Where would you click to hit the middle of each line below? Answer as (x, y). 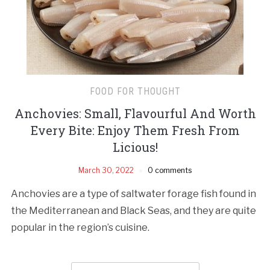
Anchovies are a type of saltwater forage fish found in (133, 193)
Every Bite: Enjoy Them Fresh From (135, 130)
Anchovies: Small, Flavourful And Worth (135, 113)
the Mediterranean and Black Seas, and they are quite (133, 210)
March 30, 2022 (106, 170)
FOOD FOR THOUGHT (135, 91)
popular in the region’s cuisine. (80, 227)
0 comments (170, 170)
